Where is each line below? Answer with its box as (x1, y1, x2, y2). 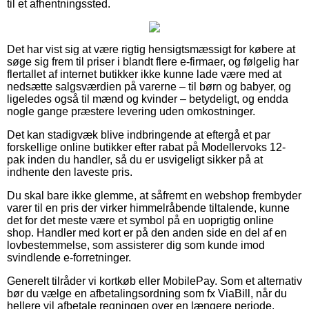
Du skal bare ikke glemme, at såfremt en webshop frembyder (7, 189, 301, 201)
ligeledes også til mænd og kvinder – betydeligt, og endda (7, 92, 288, 105)
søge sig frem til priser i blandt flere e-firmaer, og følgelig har (7, 55, 299, 68)
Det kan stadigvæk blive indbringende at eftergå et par (7, 128, 270, 141)
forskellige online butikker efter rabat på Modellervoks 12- (7, 141, 286, 153)
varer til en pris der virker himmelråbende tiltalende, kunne (7, 201, 290, 214)
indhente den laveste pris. (7, 166, 132, 178)
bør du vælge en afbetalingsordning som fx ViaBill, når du (7, 287, 287, 299)
